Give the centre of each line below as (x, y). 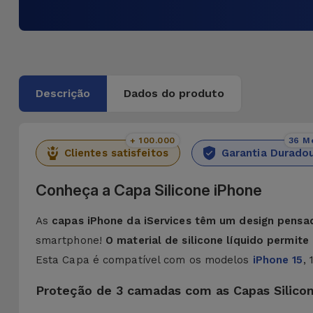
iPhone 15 (278, 260)
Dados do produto (174, 93)
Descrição (63, 93)
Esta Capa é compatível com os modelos (144, 260)
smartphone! (71, 240)
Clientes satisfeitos (116, 153)
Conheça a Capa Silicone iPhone (148, 190)
